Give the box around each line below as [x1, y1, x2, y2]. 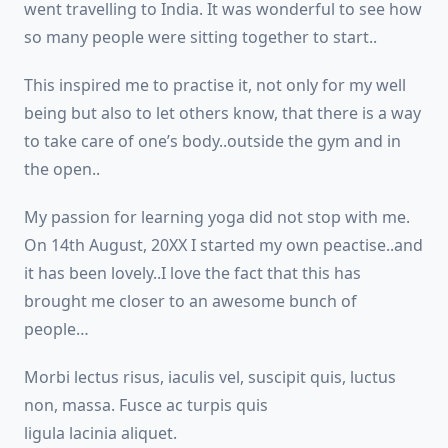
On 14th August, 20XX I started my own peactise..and [24, 234, 423, 256]
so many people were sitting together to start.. [24, 26, 377, 48]
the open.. [24, 158, 100, 180]
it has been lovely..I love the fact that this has [24, 262, 361, 284]
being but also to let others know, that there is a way [24, 102, 421, 124]
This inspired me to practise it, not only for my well [24, 74, 406, 96]
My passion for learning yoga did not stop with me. [24, 206, 410, 228]
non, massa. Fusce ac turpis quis [24, 394, 268, 416]
